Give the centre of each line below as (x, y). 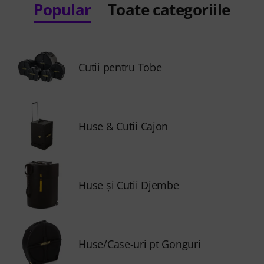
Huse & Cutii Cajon (123, 126)
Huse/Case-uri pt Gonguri (140, 244)
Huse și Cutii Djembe (129, 185)
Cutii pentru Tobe (120, 67)
